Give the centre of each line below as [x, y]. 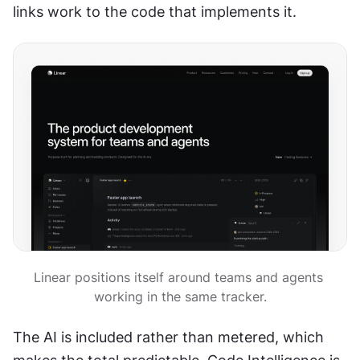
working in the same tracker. [180, 297]
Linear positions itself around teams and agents [178, 278]
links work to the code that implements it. [155, 11]
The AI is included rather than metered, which [168, 337]
